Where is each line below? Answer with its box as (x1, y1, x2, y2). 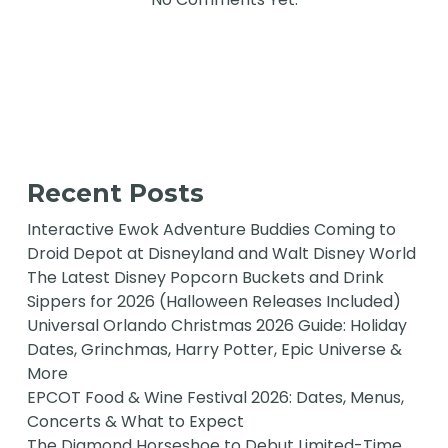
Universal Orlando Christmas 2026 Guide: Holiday (27, 314, 408, 338)
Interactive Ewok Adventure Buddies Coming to (27, 218, 397, 242)
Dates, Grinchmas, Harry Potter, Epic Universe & (27, 338, 403, 362)
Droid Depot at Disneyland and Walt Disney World (27, 242, 417, 266)
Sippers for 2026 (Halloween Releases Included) (27, 290, 402, 314)
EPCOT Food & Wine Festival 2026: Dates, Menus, (27, 386, 405, 410)
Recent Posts (27, 178, 205, 209)
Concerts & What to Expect (27, 410, 245, 434)
